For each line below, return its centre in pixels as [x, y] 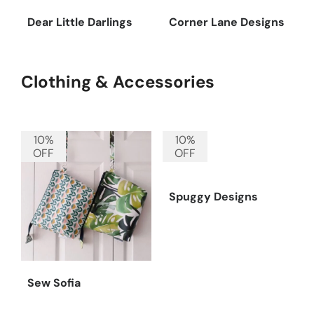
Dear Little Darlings [80, 22]
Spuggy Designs [213, 196]
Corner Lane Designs [226, 22]
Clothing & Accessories [118, 81]
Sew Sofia [54, 283]
